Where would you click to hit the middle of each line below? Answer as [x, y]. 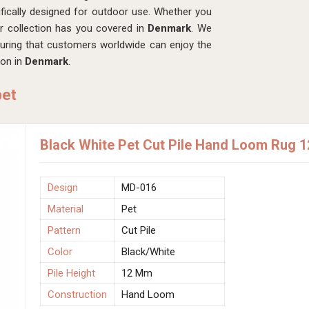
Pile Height [71, 273]
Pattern [64, 230]
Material [66, 209]
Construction [77, 294]
